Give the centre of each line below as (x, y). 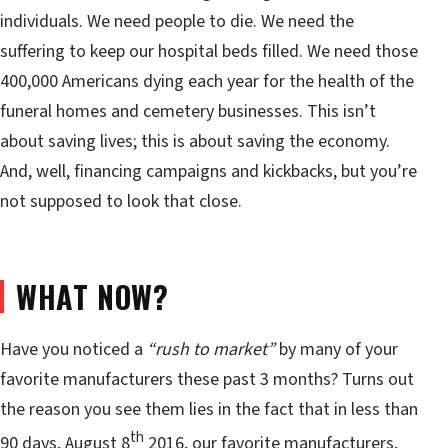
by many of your (338, 350)
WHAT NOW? (92, 296)
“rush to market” (213, 350)
